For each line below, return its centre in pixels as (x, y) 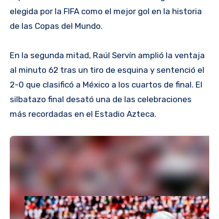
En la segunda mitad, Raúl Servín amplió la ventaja (107, 55)
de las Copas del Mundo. (56, 26)
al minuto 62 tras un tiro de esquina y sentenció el (107, 70)
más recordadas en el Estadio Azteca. (83, 114)
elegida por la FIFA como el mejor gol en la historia (106, 11)
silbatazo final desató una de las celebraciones (101, 99)
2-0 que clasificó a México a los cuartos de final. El (106, 84)
